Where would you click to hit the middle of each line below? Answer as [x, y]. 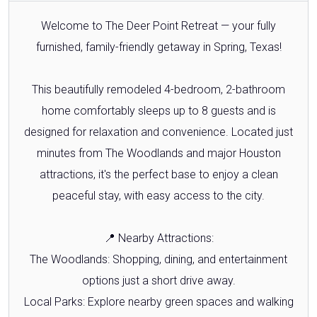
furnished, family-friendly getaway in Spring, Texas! [158, 47]
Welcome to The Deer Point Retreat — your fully [158, 25]
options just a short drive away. [158, 280]
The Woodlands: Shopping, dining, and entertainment [158, 259]
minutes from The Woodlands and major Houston [158, 153]
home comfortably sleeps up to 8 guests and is [158, 110]
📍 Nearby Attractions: [158, 238]
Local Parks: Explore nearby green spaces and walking [158, 301]
